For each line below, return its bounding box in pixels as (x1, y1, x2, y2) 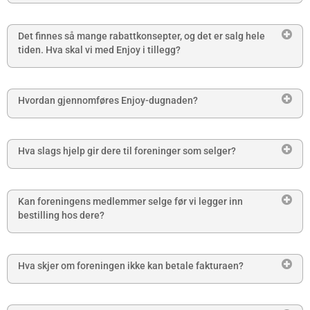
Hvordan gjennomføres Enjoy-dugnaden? (18, 95, 198, 107)
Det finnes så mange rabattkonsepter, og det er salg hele (18, 30, 265, 42)
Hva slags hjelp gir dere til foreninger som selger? (18, 145, 236, 157)
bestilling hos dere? (18, 210, 104, 221)
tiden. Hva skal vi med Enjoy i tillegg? (18, 44, 181, 56)
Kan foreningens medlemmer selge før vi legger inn (18, 196, 243, 208)
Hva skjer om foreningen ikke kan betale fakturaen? (18, 260, 244, 272)
